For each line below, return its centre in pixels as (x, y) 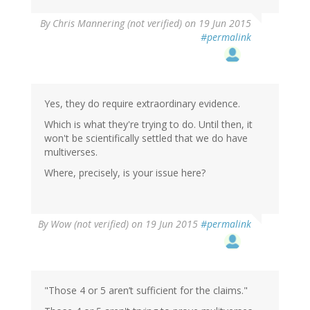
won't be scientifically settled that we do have (146, 138)
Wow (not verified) (90, 224)
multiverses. (71, 152)
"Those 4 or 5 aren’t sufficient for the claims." (146, 290)
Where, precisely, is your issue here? (125, 172)
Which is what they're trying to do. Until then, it (148, 124)
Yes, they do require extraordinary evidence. (142, 103)
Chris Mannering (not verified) (117, 23)
